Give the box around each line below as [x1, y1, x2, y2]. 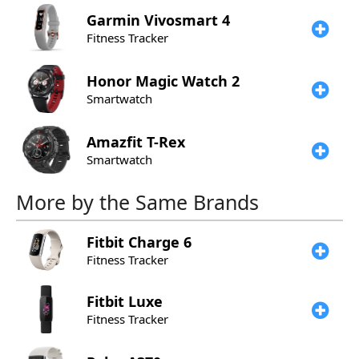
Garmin [87, 10, 144, 30]
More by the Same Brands [16, 188, 259, 216]
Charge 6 [128, 232, 192, 252]
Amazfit [87, 132, 147, 151]
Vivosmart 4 [144, 10, 230, 30]
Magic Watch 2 [135, 71, 240, 91]
